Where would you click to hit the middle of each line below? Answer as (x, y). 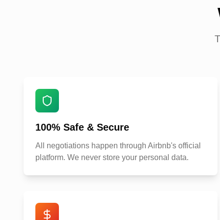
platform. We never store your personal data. (112, 157)
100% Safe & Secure (82, 127)
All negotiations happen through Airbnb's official (118, 146)
